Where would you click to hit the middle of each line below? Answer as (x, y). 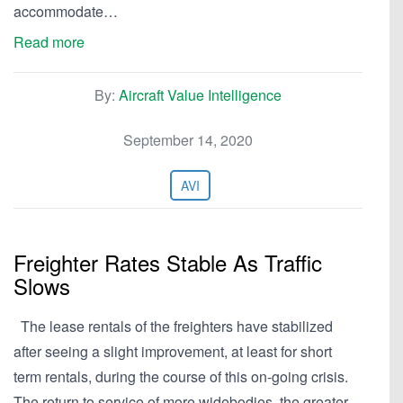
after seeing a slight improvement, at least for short (173, 351)
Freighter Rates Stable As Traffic (168, 262)
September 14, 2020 (188, 140)
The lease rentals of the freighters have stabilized (173, 326)
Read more (49, 42)
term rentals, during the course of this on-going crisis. (181, 376)
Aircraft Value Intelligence (200, 95)
